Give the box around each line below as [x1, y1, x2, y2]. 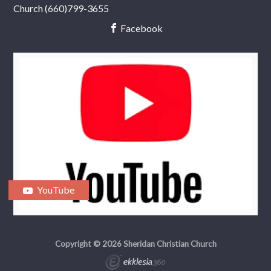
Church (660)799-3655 [13, 2, 109, 15]
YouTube [35, 184, 75, 196]
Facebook [118, 22, 163, 34]
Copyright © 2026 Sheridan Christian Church [54, 239, 217, 249]
